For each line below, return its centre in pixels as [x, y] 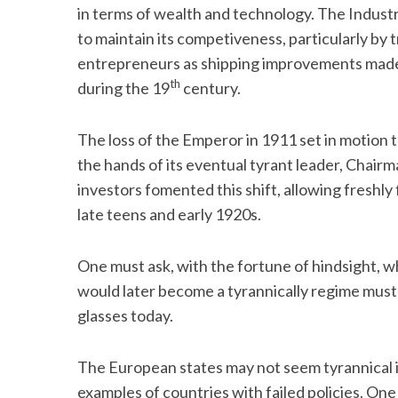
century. [211, 88]
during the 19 [123, 88]
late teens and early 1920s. [169, 214]
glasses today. [125, 315]
